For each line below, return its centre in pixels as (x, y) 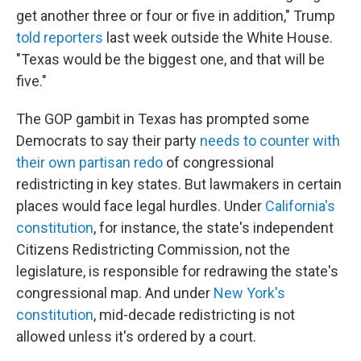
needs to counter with (270, 141)
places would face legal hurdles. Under (141, 206)
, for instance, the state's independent (214, 228)
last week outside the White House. (218, 37)
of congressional (218, 162)
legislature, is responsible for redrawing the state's (177, 271)
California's (300, 206)
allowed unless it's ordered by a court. (136, 336)
